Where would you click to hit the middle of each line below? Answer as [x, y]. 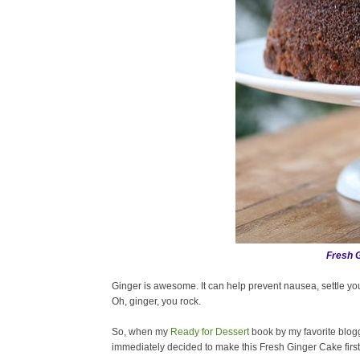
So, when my [141, 332]
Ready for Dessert [210, 332]
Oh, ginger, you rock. [156, 301]
